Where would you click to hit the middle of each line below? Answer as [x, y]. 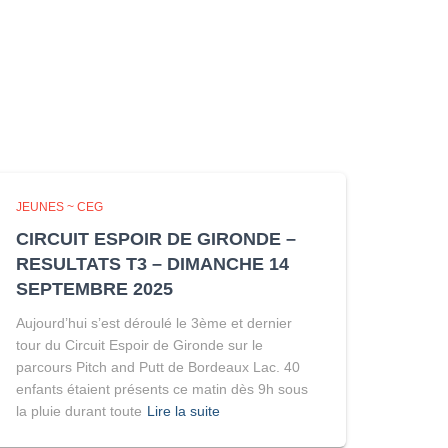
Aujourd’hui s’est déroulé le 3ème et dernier [154, 323]
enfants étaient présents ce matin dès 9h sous [162, 389]
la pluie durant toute [79, 411]
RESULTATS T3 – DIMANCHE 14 [152, 264]
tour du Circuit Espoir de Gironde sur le [139, 345]
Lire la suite [183, 411]
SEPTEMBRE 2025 [94, 289]
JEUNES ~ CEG [59, 207]
